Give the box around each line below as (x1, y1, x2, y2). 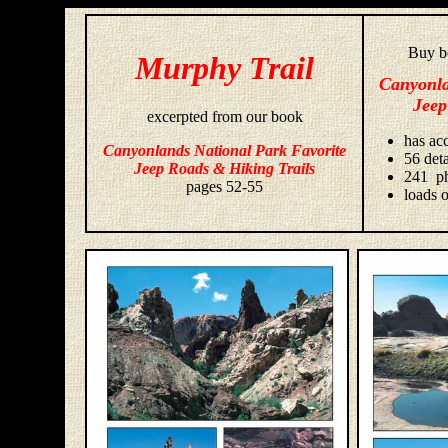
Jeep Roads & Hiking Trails (134, 160, 315, 178)
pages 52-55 (186, 178, 263, 196)
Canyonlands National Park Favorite (103, 142, 346, 160)
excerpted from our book (146, 108, 303, 126)
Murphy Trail (135, 50, 314, 86)
